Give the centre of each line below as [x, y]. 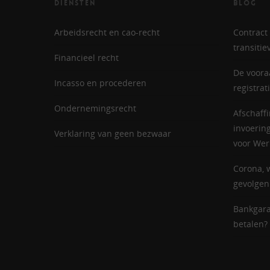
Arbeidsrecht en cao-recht [107, 32]
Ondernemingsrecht [95, 108]
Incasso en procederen [100, 83]
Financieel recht [86, 58]
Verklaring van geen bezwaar [113, 133]
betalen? [250, 224]
